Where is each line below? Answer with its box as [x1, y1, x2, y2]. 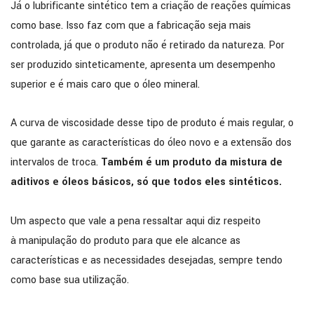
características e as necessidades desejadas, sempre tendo [11, 252, 282, 268]
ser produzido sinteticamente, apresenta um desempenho [11, 57, 275, 73]
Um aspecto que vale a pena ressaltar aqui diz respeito [11, 213, 261, 228]
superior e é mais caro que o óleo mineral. [11, 77, 200, 93]
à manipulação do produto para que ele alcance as [11, 233, 240, 248]
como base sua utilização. [11, 272, 129, 287]
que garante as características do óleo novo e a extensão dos [11, 135, 292, 151]
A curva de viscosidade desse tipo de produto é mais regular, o [11, 116, 294, 131]
